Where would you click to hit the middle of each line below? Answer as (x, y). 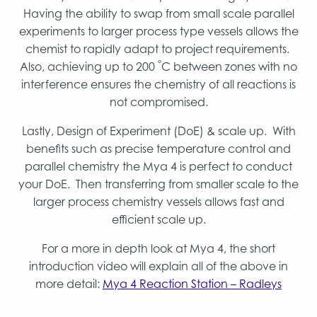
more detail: (69, 284)
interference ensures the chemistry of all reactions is (158, 84)
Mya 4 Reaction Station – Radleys (192, 284)
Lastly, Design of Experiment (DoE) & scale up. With (158, 131)
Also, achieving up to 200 (89, 67)
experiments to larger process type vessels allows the (158, 31)
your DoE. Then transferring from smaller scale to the (158, 184)
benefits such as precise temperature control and (158, 149)
